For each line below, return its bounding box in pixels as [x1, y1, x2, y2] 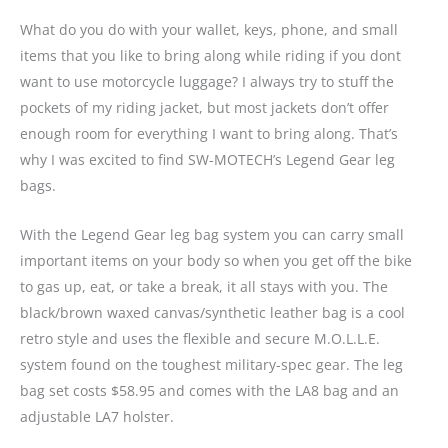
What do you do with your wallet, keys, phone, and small [20, 20, 398, 40]
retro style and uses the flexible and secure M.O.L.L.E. [20, 328, 380, 348]
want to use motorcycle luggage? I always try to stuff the [20, 72, 394, 92]
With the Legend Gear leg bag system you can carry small [20, 224, 404, 244]
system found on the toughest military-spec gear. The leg [20, 354, 403, 374]
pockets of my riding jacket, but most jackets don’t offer [20, 98, 389, 118]
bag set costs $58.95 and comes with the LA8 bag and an [20, 380, 399, 400]
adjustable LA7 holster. [20, 406, 174, 426]
